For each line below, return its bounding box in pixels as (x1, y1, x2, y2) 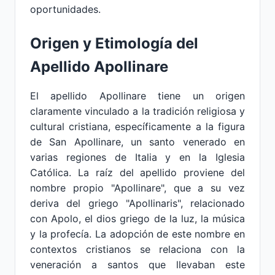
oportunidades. (30, 3, 101, 15)
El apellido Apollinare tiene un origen (30, 90, 245, 102)
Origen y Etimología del (30, 34, 198, 52)
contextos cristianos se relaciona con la (30, 243, 245, 255)
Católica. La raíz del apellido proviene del (30, 166, 245, 179)
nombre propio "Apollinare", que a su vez (30, 182, 245, 194)
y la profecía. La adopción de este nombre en (30, 228, 245, 240)
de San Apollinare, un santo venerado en (30, 136, 245, 148)
